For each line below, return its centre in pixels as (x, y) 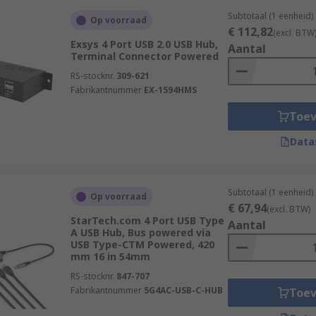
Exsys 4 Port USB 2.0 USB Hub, (144, 44)
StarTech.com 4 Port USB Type (147, 220)
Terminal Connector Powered (144, 56)
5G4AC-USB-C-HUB (183, 290)
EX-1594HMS (170, 90)
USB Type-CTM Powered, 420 (142, 244)
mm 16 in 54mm (110, 256)
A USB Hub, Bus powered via (140, 232)
